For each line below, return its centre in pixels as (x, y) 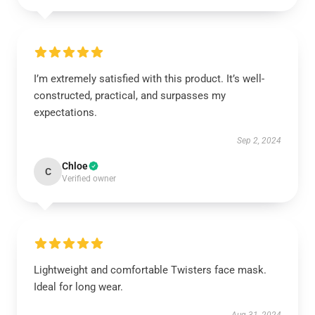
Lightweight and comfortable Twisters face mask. (150, 270)
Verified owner (89, 179)
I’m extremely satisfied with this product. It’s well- (149, 79)
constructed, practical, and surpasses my (130, 96)
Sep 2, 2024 (259, 141)
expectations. (65, 112)
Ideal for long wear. (78, 287)
